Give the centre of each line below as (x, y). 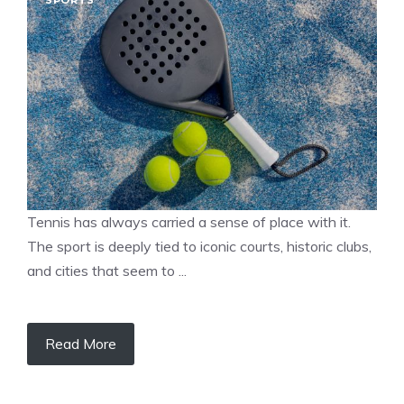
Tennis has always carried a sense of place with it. (189, 222)
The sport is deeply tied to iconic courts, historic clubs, (199, 246)
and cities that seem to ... (107, 271)
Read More (81, 344)
